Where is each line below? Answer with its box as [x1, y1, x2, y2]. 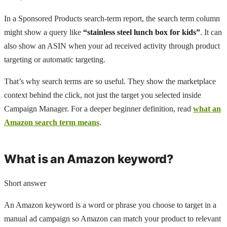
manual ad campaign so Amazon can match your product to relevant [4, 214, 221, 223]
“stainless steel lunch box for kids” [83, 27, 200, 36]
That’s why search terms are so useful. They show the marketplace [4, 77, 216, 86]
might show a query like [4, 27, 83, 36]
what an [193, 104, 221, 113]
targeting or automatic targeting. [4, 55, 105, 64]
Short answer [4, 178, 46, 187]
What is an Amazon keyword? [4, 152, 173, 166]
